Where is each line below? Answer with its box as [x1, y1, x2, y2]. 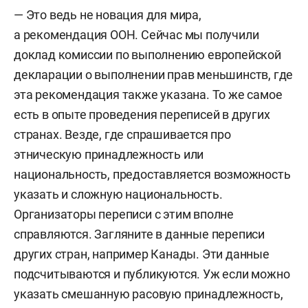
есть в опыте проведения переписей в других [14, 107, 270, 122]
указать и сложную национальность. [14, 187, 223, 201]
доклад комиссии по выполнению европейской [14, 47, 281, 62]
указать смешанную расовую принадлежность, [14, 287, 283, 301]
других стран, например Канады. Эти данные [14, 247, 269, 261]
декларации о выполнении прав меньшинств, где [14, 67, 294, 82]
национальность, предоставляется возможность [14, 167, 291, 181]
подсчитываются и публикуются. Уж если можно [14, 267, 290, 281]
